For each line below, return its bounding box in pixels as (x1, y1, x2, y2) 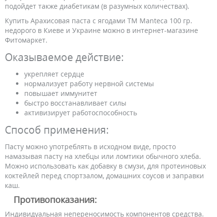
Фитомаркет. (5, 35, 47, 45)
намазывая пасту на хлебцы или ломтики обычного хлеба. (5, 152, 201, 161)
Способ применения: (5, 123, 109, 137)
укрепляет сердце (24, 69, 84, 78)
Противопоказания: (14, 194, 97, 205)
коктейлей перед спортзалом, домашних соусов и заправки (5, 171, 204, 180)
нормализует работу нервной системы (24, 79, 154, 88)
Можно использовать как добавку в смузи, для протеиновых (5, 161, 206, 170)
